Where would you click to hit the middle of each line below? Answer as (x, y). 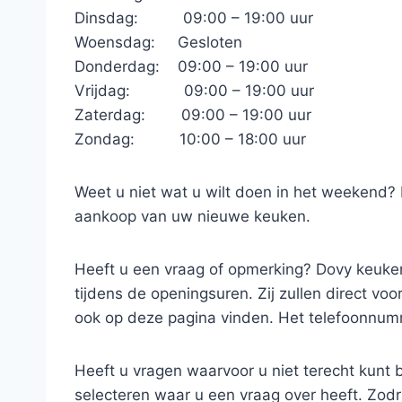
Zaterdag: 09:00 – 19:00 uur (193, 115)
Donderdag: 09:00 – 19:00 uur (191, 66)
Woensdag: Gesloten (158, 42)
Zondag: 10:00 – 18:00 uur (190, 139)
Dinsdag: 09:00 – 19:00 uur (194, 18)
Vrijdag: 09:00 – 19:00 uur (194, 91)
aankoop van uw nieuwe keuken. (192, 216)
